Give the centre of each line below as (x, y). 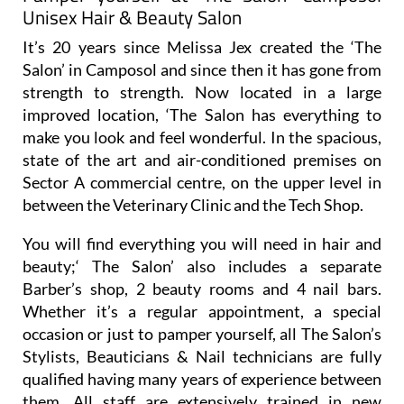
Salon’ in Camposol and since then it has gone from (202, 37)
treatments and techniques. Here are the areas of (202, 391)
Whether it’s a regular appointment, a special (202, 278)
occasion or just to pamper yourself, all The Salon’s (202, 301)
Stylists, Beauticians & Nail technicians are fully (202, 323)
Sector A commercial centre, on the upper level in (202, 149)
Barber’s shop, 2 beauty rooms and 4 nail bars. (202, 256)
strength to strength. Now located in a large (202, 59)
